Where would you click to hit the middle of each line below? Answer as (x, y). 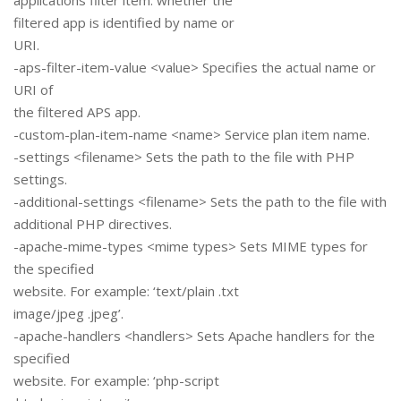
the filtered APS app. (77, 112)
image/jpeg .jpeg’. (68, 314)
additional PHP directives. (93, 224)
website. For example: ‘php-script (116, 381)
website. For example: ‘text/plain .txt (126, 291)
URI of (33, 90)
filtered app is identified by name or (124, 23)
